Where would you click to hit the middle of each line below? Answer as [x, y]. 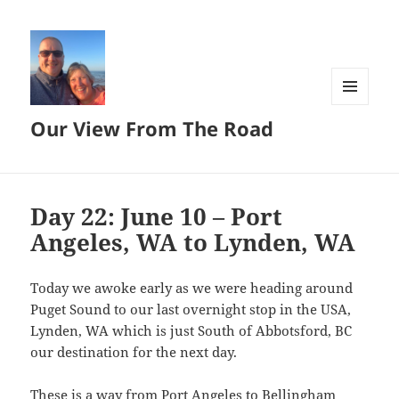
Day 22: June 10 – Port [157, 217]
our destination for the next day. [134, 352]
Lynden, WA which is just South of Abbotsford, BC [191, 331]
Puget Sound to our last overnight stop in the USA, [191, 309]
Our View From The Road [152, 129]
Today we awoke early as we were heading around [192, 288]
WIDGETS [357, 142]
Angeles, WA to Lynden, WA [193, 243]
